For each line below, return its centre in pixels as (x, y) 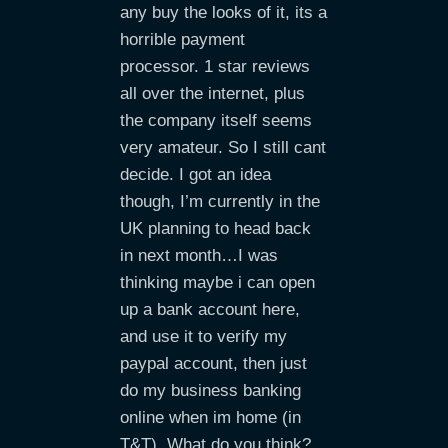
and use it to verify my (203, 336)
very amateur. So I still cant (223, 147)
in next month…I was (199, 255)
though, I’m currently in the (220, 201)
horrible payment (182, 39)
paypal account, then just (213, 363)
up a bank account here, (210, 309)
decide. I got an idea (195, 174)
